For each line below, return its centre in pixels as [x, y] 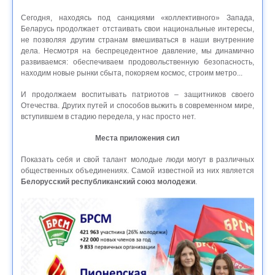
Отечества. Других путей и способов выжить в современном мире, [137, 105]
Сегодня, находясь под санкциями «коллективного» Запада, [137, 17]
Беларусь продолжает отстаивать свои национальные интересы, [137, 29]
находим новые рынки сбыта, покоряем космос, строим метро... [133, 73]
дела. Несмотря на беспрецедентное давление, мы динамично [137, 51]
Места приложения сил [137, 138]
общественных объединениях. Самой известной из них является [137, 170]
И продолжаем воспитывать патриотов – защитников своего [137, 94]
